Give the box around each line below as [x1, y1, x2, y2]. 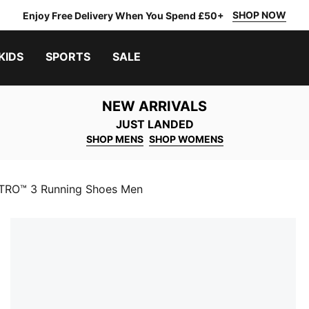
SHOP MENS [86, 133, 143, 145]
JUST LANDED [115, 117, 194, 131]
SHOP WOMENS [148, 133, 223, 145]
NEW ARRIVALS [102, 98, 207, 114]
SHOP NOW [232, 9, 286, 21]
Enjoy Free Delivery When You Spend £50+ [23, 9, 224, 21]
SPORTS [46, 50, 90, 63]
